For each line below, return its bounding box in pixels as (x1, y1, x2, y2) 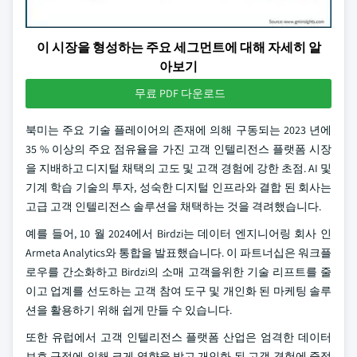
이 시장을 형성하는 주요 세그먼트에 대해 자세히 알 (36, 39, 321, 56)
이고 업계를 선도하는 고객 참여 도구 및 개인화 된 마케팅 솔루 (25, 284, 331, 298)
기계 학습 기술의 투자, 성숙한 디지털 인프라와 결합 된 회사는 (25, 180, 331, 194)
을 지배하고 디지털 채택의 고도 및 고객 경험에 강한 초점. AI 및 (25, 161, 331, 175)
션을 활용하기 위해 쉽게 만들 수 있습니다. (25, 303, 232, 317)
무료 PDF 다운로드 (135, 86, 226, 100)
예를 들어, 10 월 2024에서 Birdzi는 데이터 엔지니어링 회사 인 (25, 226, 331, 241)
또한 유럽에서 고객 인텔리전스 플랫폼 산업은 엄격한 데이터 (25, 330, 331, 344)
